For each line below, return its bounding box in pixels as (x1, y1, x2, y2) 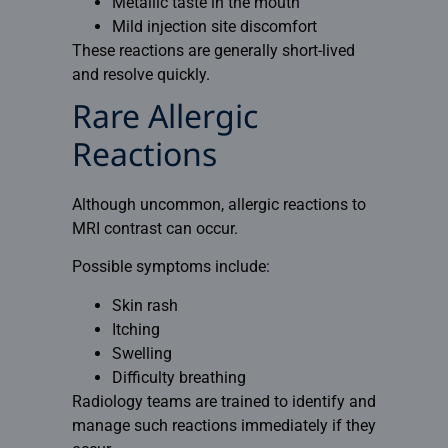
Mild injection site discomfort (111, 16, 317, 36)
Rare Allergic (71, 98, 258, 141)
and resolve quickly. (71, 64, 210, 84)
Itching (111, 319, 160, 339)
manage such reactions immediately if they (71, 415, 376, 435)
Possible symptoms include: (71, 257, 270, 277)
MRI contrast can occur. (71, 218, 238, 238)
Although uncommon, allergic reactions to (71, 194, 366, 214)
